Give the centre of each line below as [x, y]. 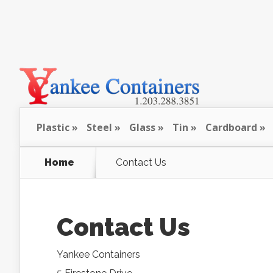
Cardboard [231, 127]
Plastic [53, 127]
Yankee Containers [98, 254]
